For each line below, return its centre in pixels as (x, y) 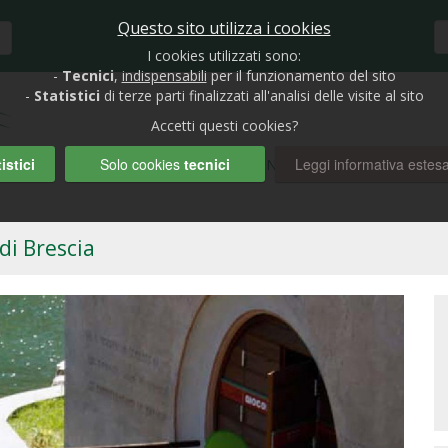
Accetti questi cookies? (224, 125)
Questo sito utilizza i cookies (224, 28)
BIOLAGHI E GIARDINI (209, 164)
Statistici (66, 95)
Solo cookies (142, 164)
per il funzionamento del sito (301, 75)
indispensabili (164, 75)
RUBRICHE (345, 164)
